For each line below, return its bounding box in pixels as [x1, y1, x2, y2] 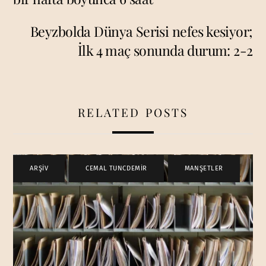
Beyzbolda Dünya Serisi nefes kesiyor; [30, 21, 253, 40]
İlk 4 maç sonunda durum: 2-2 [77, 40, 253, 59]
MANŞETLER [184, 164, 223, 173]
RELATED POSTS [78, 104, 188, 120]
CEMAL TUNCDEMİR [85, 164, 147, 173]
